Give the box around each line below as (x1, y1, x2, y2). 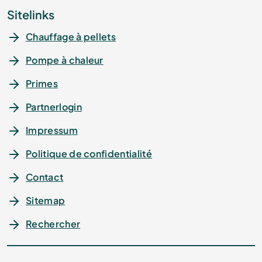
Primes (26, 77, 58, 90)
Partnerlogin (26, 101, 82, 113)
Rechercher (26, 218, 81, 230)
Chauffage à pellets (26, 30, 116, 43)
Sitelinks (7, 7, 54, 22)
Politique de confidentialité (26, 147, 152, 160)
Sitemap (26, 194, 65, 207)
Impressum (26, 124, 78, 137)
